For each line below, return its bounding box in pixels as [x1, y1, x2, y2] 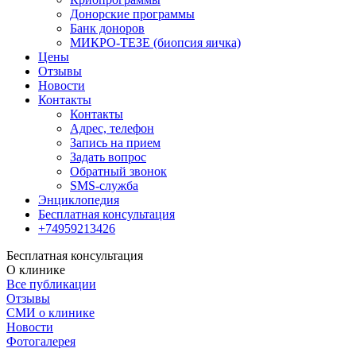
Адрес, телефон [70, 121, 154, 135]
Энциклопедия [38, 192, 119, 207]
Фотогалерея [6, 334, 75, 348]
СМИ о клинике [6, 305, 95, 319]
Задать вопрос [70, 149, 146, 164]
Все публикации [6, 277, 96, 291]
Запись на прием [70, 135, 161, 149]
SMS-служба [70, 178, 138, 192]
